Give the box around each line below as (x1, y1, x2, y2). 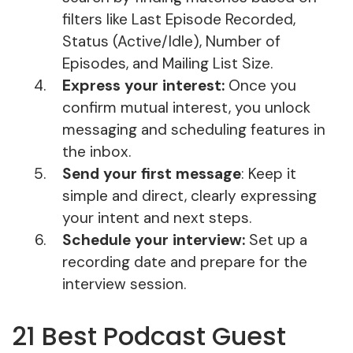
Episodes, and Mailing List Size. (62, 54, 273, 74)
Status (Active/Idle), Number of (62, 32, 281, 52)
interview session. (62, 274, 186, 295)
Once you (225, 76, 296, 96)
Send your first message (62, 164, 241, 184)
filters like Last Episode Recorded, (62, 9, 295, 30)
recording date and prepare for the (62, 252, 307, 273)
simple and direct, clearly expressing (62, 186, 317, 206)
